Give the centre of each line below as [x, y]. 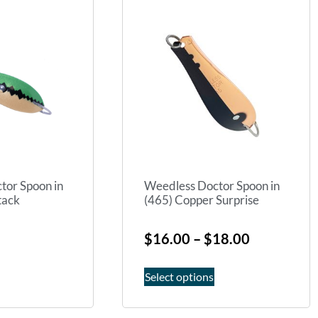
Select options [179, 276]
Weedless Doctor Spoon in [212, 186]
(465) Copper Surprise [202, 200]
